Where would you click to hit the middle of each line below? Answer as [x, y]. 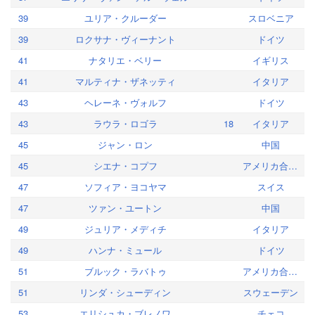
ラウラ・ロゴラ [125, 123]
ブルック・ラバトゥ [125, 271]
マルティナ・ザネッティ [125, 81]
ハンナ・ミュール [125, 250]
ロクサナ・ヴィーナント [125, 39]
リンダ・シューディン [125, 292]
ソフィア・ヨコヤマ [125, 186]
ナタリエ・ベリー [125, 60]
